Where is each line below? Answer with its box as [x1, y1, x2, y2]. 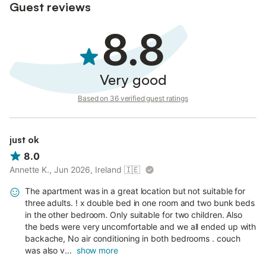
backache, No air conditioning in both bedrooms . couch [25, 233, 240, 244]
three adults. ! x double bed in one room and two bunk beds [25, 198, 255, 208]
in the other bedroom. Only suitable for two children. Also [25, 210, 243, 220]
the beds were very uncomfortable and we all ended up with [25, 221, 256, 232]
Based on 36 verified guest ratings [78, 94, 188, 103]
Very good [99, 71, 167, 88]
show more [76, 245, 118, 256]
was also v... [25, 245, 72, 256]
